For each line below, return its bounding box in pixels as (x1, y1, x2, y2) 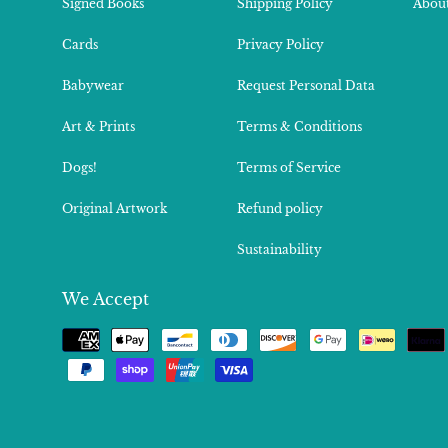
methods (61, 351, 142, 372)
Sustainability (237, 241, 323, 257)
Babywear (62, 77, 124, 93)
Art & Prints (62, 118, 135, 134)
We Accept (62, 288, 149, 309)
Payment (61, 327, 144, 348)
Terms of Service (237, 159, 342, 175)
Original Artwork (62, 200, 167, 216)
